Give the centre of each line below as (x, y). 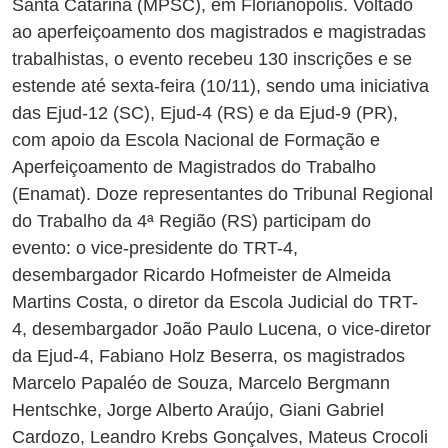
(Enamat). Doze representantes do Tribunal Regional (222, 194)
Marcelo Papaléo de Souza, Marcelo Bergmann (201, 383)
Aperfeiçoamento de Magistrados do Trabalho (194, 167)
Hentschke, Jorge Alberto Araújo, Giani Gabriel (198, 410)
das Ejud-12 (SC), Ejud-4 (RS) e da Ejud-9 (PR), (205, 113)
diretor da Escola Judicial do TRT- (283, 302)
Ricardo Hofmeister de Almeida (267, 275)
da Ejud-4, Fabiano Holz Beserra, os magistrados (208, 356)
